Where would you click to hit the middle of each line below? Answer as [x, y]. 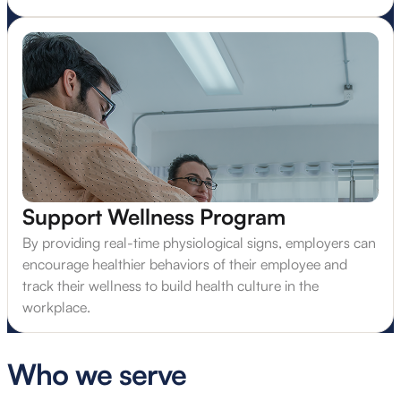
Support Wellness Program [154, 217]
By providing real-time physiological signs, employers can [199, 243]
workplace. [56, 307]
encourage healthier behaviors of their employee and [185, 264]
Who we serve [97, 374]
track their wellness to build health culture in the [171, 286]
